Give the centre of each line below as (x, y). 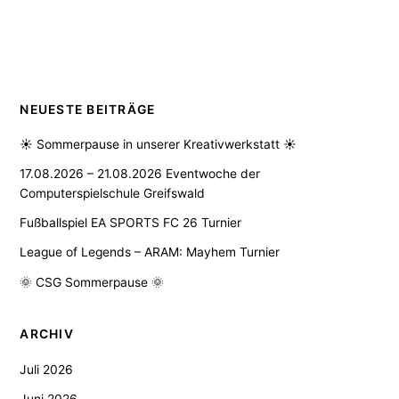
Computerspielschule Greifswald (113, 194)
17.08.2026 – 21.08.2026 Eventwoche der (140, 174)
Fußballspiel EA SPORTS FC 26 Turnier (131, 223)
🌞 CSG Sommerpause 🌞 (92, 282)
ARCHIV (47, 334)
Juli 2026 (47, 369)
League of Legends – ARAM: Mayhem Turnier (150, 252)
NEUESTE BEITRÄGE (88, 109)
